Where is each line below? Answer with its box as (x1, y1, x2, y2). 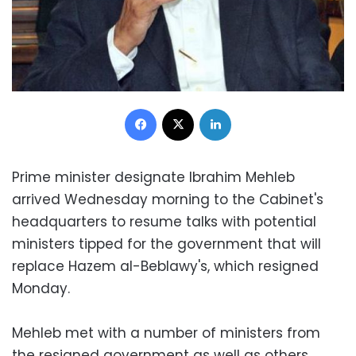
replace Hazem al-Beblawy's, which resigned (12, 256, 319, 276)
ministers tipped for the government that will (12, 234, 321, 253)
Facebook (156, 99, 208, 115)
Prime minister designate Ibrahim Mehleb (12, 167, 295, 187)
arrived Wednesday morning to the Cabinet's (12, 189, 323, 209)
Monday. (12, 278, 70, 298)
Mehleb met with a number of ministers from (12, 323, 320, 342)
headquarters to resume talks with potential (12, 211, 316, 231)
